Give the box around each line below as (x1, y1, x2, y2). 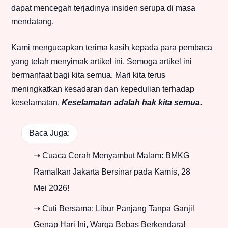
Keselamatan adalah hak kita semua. (62, 98, 202, 107)
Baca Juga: (29, 128, 70, 137)
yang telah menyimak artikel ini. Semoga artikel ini (11, 57, 192, 66)
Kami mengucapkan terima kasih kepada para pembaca (11, 43, 212, 52)
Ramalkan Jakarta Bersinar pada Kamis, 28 (34, 167, 190, 177)
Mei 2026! (34, 184, 69, 193)
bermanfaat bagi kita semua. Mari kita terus (11, 71, 165, 80)
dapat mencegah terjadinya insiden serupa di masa (11, 4, 195, 13)
